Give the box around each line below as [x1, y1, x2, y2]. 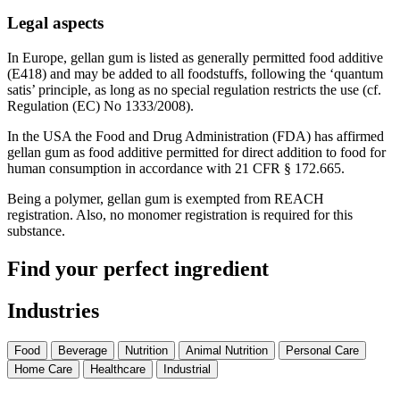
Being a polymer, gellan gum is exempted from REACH [7, 191, 324, 207]
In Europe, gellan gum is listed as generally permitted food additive [7, 50, 383, 66]
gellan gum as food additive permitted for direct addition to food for [7, 145, 386, 161]
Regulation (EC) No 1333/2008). [7, 98, 194, 114]
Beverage [58, 343, 107, 357]
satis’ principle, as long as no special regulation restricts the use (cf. [7, 82, 381, 98]
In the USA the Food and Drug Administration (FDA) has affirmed [7, 129, 384, 145]
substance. [7, 223, 65, 239]
